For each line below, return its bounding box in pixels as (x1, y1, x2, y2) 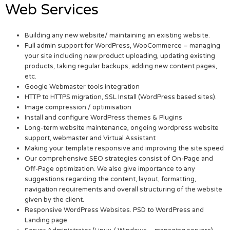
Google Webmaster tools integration (25, 82, 140, 91)
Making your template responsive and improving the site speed (25, 144, 224, 152)
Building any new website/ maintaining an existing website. (25, 31, 210, 40)
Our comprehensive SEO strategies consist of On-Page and (25, 154, 214, 163)
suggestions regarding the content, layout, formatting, (25, 175, 197, 183)
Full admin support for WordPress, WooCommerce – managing (25, 41, 221, 50)
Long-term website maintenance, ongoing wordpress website (25, 123, 219, 132)
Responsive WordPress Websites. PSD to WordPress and (25, 205, 204, 214)
